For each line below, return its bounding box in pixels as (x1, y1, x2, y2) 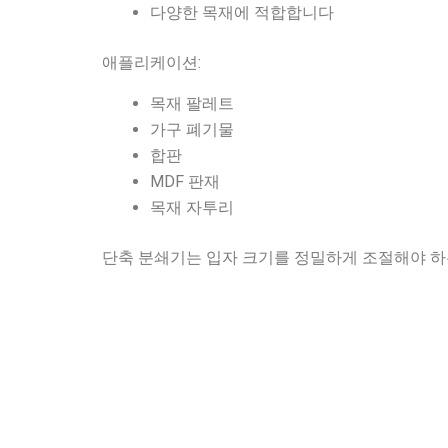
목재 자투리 (150, 198, 234, 218)
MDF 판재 (150, 172, 220, 192)
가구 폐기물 (150, 120, 234, 140)
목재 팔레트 (150, 94, 234, 114)
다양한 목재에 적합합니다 (150, 3, 334, 23)
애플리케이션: (102, 53, 201, 73)
